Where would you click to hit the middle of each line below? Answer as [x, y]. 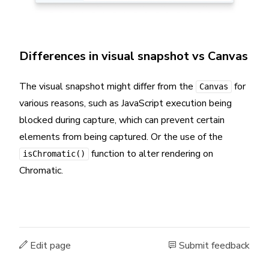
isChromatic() [54, 154]
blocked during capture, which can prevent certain [122, 120]
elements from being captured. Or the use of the [121, 137]
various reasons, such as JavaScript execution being [125, 104]
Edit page [49, 246]
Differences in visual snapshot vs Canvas [134, 56]
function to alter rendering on [151, 154]
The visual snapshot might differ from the [107, 87]
